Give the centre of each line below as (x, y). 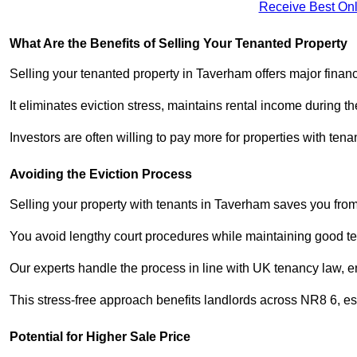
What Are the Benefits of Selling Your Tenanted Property (178, 44)
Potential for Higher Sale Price (100, 337)
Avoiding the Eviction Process (101, 175)
